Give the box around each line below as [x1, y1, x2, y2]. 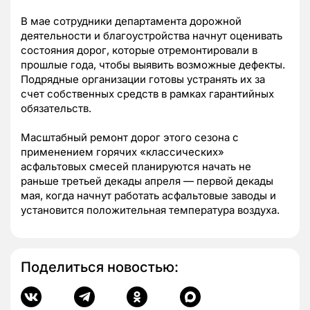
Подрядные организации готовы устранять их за [21, 72, 265, 86]
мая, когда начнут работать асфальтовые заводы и [21, 188, 276, 202]
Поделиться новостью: [21, 258, 179, 275]
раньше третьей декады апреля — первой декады [21, 174, 273, 188]
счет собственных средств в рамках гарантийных [21, 86, 274, 100]
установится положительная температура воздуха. [21, 203, 280, 217]
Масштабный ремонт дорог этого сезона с [21, 130, 239, 144]
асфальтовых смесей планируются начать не [21, 159, 251, 173]
